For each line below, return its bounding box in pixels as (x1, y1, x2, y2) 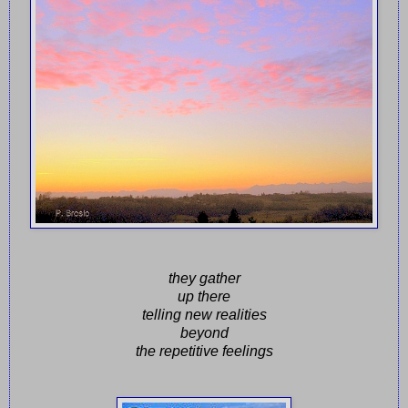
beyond (179, 325, 229, 342)
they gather (168, 270, 240, 287)
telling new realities (141, 307, 267, 323)
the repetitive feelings (135, 343, 273, 360)
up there (178, 289, 230, 305)
